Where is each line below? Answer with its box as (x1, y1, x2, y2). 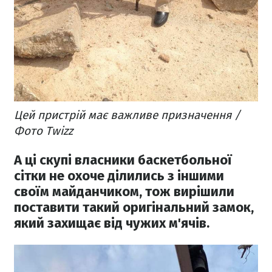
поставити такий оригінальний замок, (14, 199, 254, 216)
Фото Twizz (14, 123, 73, 138)
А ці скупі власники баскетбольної (14, 151, 232, 168)
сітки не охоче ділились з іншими (14, 167, 224, 184)
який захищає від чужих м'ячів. (14, 214, 209, 231)
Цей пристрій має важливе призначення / (14, 107, 240, 122)
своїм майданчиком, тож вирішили (14, 183, 234, 200)
